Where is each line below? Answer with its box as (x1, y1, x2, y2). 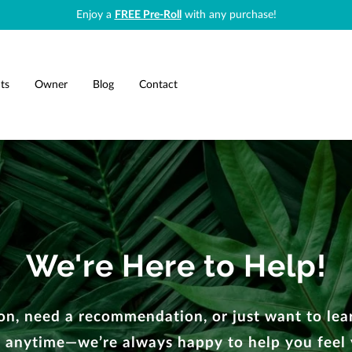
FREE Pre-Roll (114, 9, 181, 20)
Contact (139, 79, 178, 90)
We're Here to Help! (25, 247, 327, 284)
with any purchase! (181, 9, 277, 20)
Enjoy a (75, 9, 115, 20)
